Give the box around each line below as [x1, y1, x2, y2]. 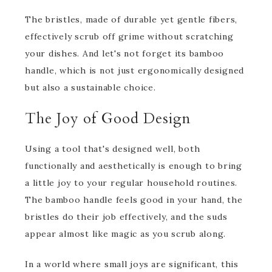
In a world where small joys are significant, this [25, 259, 239, 270]
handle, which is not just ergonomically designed [25, 65, 244, 76]
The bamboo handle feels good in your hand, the [25, 194, 243, 205]
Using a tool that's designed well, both [25, 143, 200, 154]
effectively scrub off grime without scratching [25, 31, 234, 42]
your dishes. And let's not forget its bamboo [25, 48, 224, 59]
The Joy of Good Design [25, 109, 191, 129]
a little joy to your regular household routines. [25, 177, 237, 188]
